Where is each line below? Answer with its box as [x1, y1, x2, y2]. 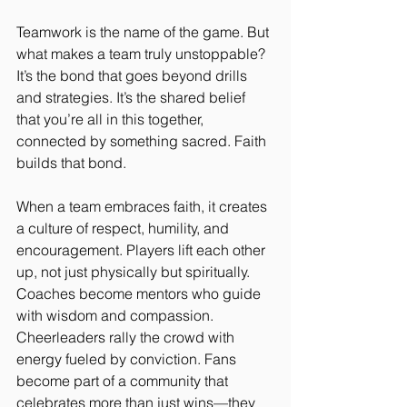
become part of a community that [16, 371, 232, 390]
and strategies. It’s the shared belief [16, 87, 249, 106]
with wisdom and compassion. [16, 305, 217, 324]
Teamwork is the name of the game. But [16, 22, 273, 41]
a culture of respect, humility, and [16, 218, 233, 237]
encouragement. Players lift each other [16, 240, 269, 259]
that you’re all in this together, [16, 109, 207, 128]
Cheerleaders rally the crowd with [16, 327, 238, 346]
